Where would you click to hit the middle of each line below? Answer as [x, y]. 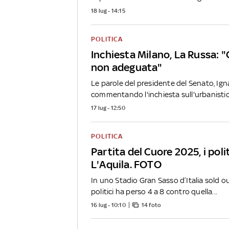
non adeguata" [127, 67]
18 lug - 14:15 [108, 10]
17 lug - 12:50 [108, 108]
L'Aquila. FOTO [126, 164]
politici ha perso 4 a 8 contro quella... [154, 191]
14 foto [151, 205]
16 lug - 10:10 [108, 205]
